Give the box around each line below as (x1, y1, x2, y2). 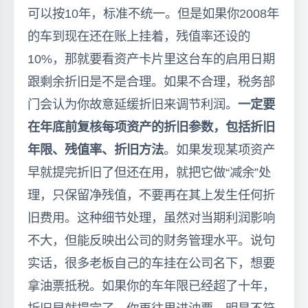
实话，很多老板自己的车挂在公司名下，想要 (27, 255, 275, 270)
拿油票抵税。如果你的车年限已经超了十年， (27, 278, 275, 293)
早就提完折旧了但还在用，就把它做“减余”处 (27, 164, 271, 179)
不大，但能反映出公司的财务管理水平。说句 (27, 232, 275, 247)
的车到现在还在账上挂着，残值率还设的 (27, 28, 250, 43)
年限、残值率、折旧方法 (27, 142, 164, 157)
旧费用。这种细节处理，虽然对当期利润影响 (27, 210, 275, 225)
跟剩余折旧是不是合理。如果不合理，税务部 (27, 74, 275, 89)
